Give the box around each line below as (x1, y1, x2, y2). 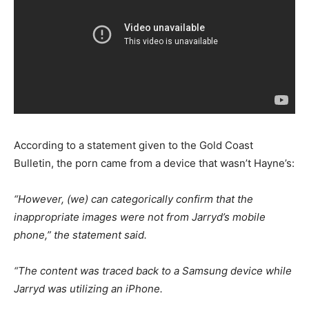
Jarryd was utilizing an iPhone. (14, 282, 163, 296)
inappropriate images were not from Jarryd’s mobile (14, 210, 266, 224)
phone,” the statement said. (14, 228, 147, 242)
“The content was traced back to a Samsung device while (14, 264, 292, 278)
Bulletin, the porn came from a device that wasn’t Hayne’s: (14, 157, 295, 170)
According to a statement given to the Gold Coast (14, 139, 253, 152)
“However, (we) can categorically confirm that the (14, 192, 253, 206)
